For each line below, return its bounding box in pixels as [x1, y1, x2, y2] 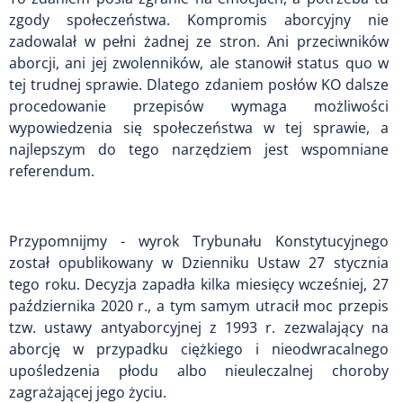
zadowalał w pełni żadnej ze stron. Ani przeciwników [9, 31, 389, 51]
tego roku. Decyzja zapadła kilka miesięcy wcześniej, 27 [9, 273, 389, 294]
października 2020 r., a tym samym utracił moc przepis [9, 295, 389, 316]
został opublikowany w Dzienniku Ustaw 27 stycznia [9, 252, 389, 273]
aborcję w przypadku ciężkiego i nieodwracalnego [9, 338, 389, 359]
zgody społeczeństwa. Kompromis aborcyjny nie [9, 9, 389, 30]
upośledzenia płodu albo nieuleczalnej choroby [9, 360, 389, 381]
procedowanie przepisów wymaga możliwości [9, 95, 389, 116]
